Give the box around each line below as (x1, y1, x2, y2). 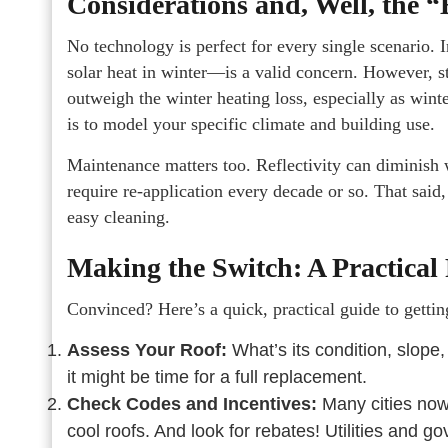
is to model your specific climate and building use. (67, 114, 435, 134)
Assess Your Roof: (67, 340, 227, 360)
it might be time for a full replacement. (67, 367, 367, 387)
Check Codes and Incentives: (67, 394, 317, 414)
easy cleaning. (67, 207, 170, 227)
